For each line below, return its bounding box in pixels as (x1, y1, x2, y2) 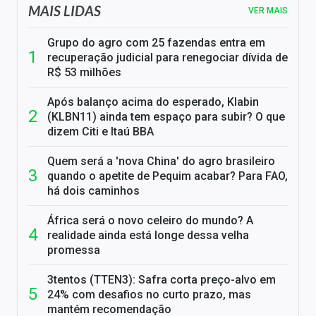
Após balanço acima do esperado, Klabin (47, 95, 259, 109)
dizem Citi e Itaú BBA (47, 125, 154, 139)
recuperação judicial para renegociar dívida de (47, 51, 288, 65)
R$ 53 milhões (47, 66, 121, 80)
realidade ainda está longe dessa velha (47, 229, 249, 243)
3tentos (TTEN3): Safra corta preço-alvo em (47, 273, 276, 287)
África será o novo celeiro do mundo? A (47, 214, 253, 228)
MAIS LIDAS (28, 2, 101, 20)
